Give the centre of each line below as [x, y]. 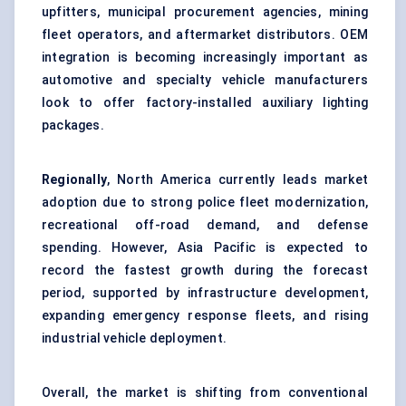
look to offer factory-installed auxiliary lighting [205, 103]
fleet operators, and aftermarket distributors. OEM [205, 35]
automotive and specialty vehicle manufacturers [205, 80]
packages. [73, 126]
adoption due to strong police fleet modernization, [205, 203]
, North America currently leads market [237, 180]
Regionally [74, 180]
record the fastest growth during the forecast [205, 271]
